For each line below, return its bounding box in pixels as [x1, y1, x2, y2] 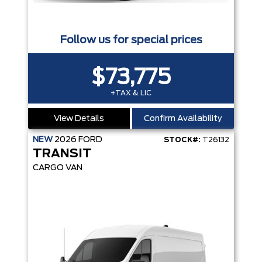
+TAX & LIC [111, 89, 151, 97]
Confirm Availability [144, 115, 222, 123]
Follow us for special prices [60, 35, 202, 46]
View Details [54, 115, 104, 123]
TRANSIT [33, 148, 92, 160]
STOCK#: [164, 136, 201, 144]
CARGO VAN [33, 164, 82, 173]
